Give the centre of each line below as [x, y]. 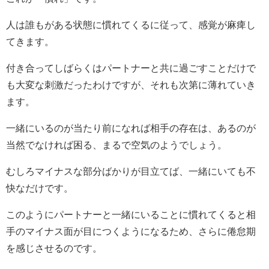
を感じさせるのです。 [54, 248]
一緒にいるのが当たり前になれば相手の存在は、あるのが [131, 128]
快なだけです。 [40, 188]
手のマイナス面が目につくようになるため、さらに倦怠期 [131, 231]
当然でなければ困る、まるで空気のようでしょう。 [116, 144]
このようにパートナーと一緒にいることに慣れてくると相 [131, 214]
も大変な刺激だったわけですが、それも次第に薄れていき [131, 84]
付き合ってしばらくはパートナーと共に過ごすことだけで [131, 68]
